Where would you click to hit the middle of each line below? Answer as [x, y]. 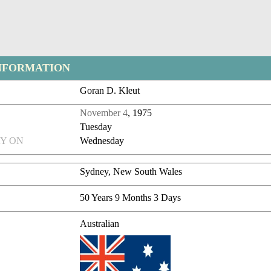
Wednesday [102, 141]
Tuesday [96, 127]
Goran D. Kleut [110, 91]
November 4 [104, 113]
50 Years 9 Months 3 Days [131, 198]
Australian [100, 224]
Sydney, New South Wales [131, 172]
